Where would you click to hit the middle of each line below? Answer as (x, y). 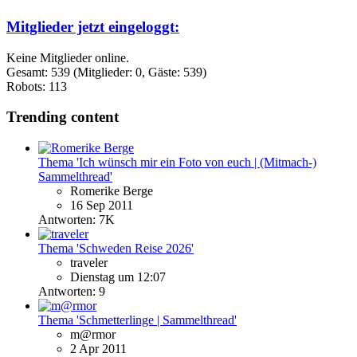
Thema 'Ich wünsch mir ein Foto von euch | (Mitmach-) (177, 163)
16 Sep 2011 (102, 206)
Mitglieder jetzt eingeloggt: (93, 27)
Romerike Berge (112, 191)
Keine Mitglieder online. (68, 57)
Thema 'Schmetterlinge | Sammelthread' (137, 320)
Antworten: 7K (76, 220)
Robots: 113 (37, 86)
